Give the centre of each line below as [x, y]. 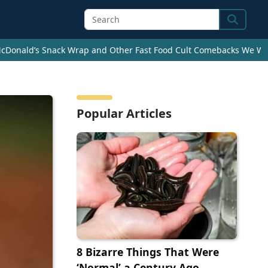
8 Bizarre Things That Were [148, 252]
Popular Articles [124, 114]
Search [244, 27]
